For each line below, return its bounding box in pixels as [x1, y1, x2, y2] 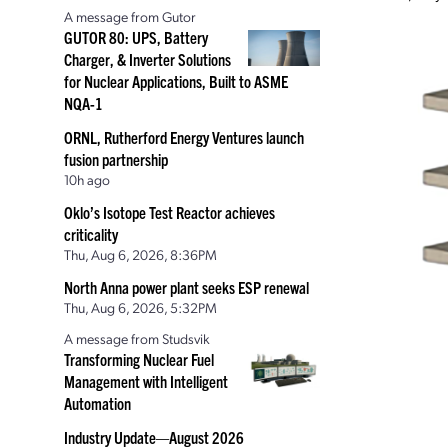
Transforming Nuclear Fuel [64, 349, 214, 369]
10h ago [64, 170, 110, 188]
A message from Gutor [64, 7, 196, 25]
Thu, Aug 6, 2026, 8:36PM [64, 245, 217, 263]
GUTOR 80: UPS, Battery [64, 27, 208, 47]
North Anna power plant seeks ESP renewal [64, 277, 309, 297]
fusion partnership [64, 149, 168, 169]
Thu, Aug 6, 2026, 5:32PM [64, 298, 217, 316]
